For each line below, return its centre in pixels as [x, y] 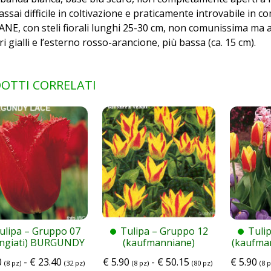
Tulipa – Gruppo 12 [164, 231]
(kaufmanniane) [159, 242]
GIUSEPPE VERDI [159, 254]
